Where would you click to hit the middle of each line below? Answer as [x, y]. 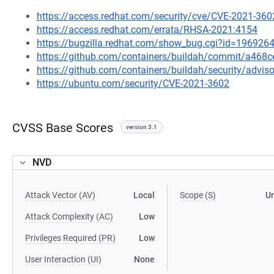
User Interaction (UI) [63, 259]
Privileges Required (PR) [70, 238]
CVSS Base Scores [63, 128]
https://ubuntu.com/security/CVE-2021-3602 [133, 83]
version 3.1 [142, 127]
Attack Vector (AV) [60, 195]
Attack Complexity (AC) [69, 217]
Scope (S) [198, 195]
